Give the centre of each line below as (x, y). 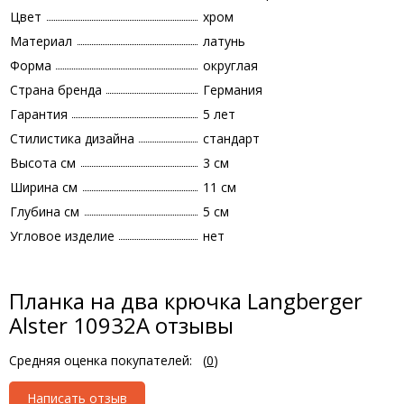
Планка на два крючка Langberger (186, 301)
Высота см (43, 163)
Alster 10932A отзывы (121, 325)
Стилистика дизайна (72, 138)
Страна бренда (56, 90)
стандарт (231, 138)
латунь (224, 41)
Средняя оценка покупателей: (101, 360)
